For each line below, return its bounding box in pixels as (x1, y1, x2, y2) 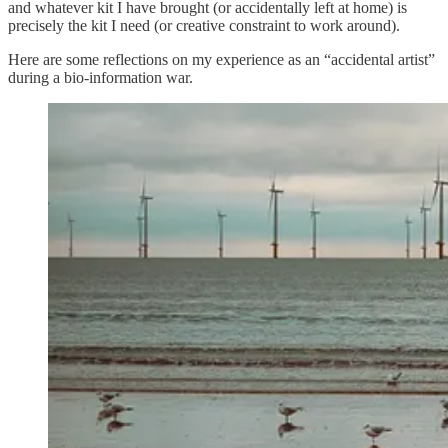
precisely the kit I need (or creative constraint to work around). (8, 16, 400, 34)
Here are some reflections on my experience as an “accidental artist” (8, 50, 435, 68)
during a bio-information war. (8, 68, 193, 86)
